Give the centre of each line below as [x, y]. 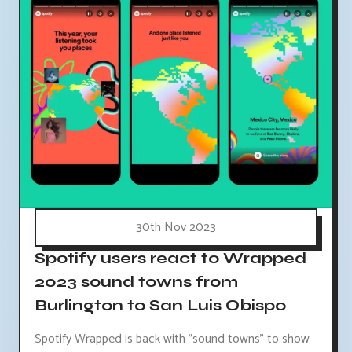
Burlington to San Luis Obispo [160, 305]
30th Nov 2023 [176, 227]
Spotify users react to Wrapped [170, 258]
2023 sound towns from [136, 281]
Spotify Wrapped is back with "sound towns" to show [172, 339]
